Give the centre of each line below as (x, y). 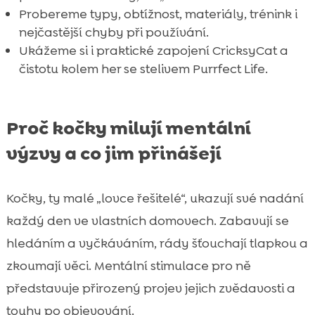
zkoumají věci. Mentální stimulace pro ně (128, 266)
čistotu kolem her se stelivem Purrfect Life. (143, 69)
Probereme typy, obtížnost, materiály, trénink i (158, 14)
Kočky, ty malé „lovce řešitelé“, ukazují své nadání (155, 199)
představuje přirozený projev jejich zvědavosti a (150, 289)
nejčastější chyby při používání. (114, 33)
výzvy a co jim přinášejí (114, 154)
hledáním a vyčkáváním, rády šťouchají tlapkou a (157, 244)
